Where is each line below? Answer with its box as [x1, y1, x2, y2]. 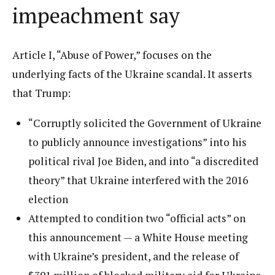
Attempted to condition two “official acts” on [28, 211, 246, 225]
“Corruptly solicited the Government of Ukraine [28, 115, 262, 130]
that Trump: [12, 86, 71, 100]
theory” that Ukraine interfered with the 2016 [28, 172, 249, 187]
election [28, 192, 69, 206]
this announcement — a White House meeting [28, 230, 249, 244]
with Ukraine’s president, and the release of [28, 249, 239, 263]
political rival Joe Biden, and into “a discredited [28, 153, 259, 168]
